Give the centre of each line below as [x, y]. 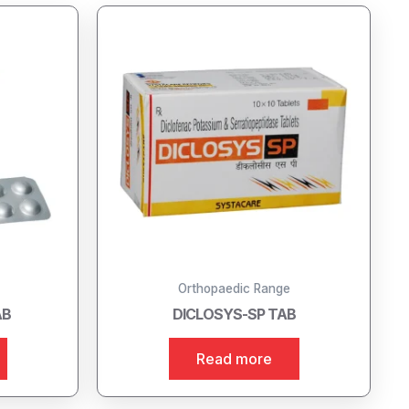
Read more [234, 358]
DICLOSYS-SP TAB [234, 314]
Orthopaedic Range [234, 288]
